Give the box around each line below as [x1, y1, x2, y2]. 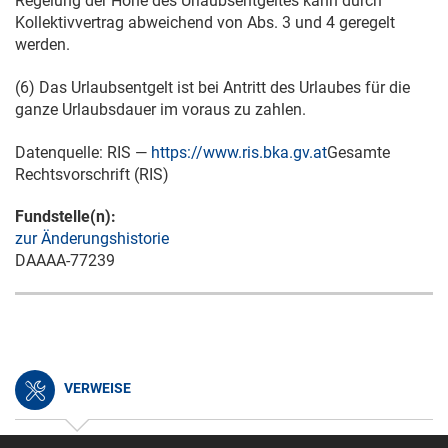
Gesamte [327, 143, 390, 162]
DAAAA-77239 [15, 251, 115, 270]
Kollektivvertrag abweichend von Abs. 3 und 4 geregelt [15, 13, 395, 32]
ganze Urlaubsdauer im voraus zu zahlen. [15, 100, 306, 119]
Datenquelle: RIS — [15, 143, 151, 162]
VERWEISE [61, 380, 131, 396]
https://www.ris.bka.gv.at [151, 143, 327, 162]
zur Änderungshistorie [15, 229, 169, 248]
